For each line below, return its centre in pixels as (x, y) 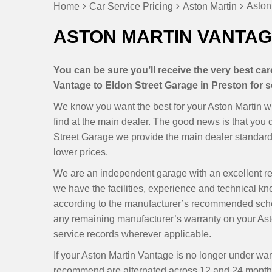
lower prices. (81, 152)
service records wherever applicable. (132, 234)
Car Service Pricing (131, 6)
